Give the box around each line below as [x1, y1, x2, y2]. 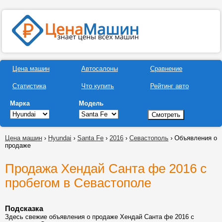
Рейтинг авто [150, 82, 189, 90]
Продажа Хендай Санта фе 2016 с [5, 162, 207, 175]
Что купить [81, 82, 114, 90]
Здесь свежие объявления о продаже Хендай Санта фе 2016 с [5, 213, 194, 221]
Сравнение [150, 65, 182, 72]
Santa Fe [77, 134, 104, 142]
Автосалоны [81, 65, 118, 72]
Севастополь [129, 134, 168, 142]
